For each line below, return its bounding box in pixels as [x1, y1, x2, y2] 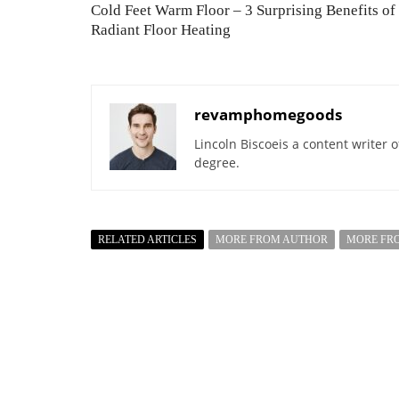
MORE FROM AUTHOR [216, 232, 328, 246]
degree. [194, 153, 240, 171]
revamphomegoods [194, 103, 342, 125]
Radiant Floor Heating [91, 20, 231, 38]
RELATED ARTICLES [98, 232, 197, 246]
